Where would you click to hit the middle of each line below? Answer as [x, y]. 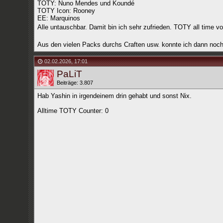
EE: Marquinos [58, 18]
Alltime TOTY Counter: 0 [73, 111]
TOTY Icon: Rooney [66, 11]
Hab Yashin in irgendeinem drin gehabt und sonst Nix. [114, 96]
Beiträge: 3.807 [75, 83]
